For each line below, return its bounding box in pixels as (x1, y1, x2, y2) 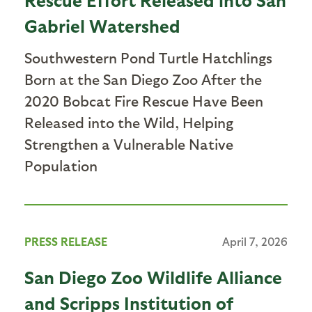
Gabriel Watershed (24, 14, 180, 36)
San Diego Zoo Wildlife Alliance (24, 265, 282, 288)
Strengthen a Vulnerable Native (24, 134, 233, 153)
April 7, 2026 (222, 234, 288, 248)
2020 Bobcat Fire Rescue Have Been (24, 91, 263, 109)
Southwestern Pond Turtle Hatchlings (24, 48, 272, 66)
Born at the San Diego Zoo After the (24, 70, 262, 88)
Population (24, 156, 97, 174)
